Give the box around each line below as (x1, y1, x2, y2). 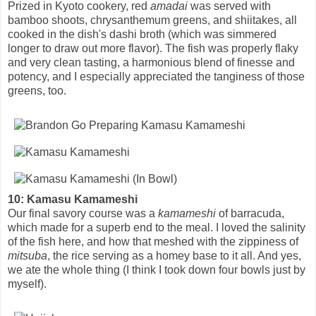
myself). (8, 277, 47, 290)
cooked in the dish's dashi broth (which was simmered (8, 28, 276, 40)
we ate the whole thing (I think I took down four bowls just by (8, 263, 305, 276)
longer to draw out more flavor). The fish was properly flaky (8, 42, 298, 54)
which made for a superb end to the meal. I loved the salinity (8, 221, 305, 233)
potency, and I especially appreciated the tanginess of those (8, 70, 305, 83)
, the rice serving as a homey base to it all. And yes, (47, 249, 301, 262)
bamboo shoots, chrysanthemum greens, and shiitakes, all (8, 13, 297, 26)
